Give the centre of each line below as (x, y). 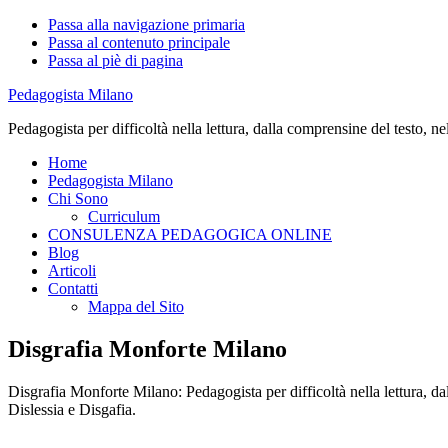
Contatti (73, 288)
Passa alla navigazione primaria (146, 24)
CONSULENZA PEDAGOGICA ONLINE (190, 234)
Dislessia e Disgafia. (72, 409)
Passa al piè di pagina (115, 60)
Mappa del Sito (136, 306)
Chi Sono (78, 198)
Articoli (72, 270)
